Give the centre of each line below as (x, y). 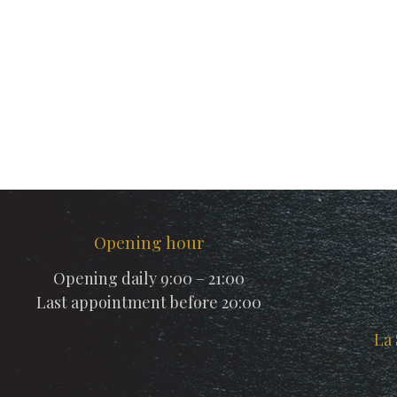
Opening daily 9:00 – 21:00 (149, 278)
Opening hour (149, 241)
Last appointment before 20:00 (149, 302)
